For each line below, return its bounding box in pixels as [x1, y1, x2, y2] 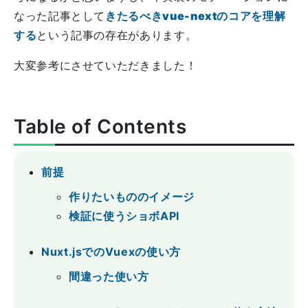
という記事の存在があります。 [36, 28, 197, 42]
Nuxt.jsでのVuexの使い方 [41, 245, 181, 258]
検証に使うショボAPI [69, 209, 180, 223]
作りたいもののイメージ [69, 190, 195, 203]
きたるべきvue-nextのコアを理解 [105, 9, 286, 23]
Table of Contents [14, 115, 187, 138]
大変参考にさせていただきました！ [14, 58, 197, 72]
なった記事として [14, 9, 106, 23]
